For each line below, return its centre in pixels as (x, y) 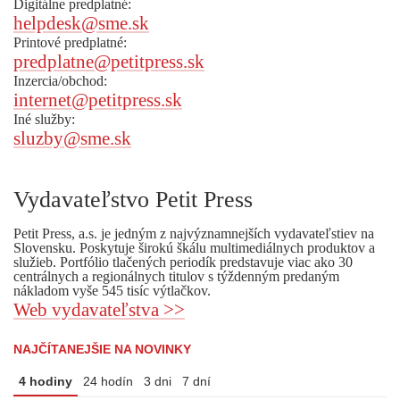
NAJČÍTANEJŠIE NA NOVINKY (102, 349)
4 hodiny (46, 381)
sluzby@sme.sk (72, 138)
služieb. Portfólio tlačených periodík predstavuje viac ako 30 (183, 262)
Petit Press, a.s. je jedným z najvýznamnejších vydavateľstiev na (194, 233)
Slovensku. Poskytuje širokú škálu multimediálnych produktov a (194, 247)
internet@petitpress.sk (98, 100)
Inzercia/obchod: (62, 80)
